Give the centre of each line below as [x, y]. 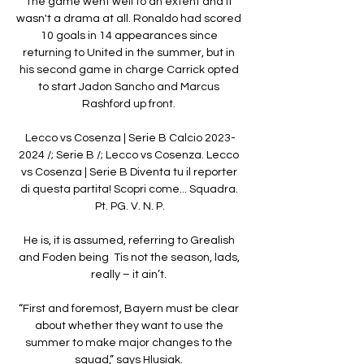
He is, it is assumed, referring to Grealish [129, 240]
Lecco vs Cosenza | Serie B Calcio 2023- [130, 138]
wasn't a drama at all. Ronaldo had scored [129, 18]
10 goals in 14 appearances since [129, 35]
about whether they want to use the [129, 325]
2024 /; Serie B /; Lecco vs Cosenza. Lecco [129, 155]
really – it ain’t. [130, 274]
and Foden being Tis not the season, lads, [129, 257]
